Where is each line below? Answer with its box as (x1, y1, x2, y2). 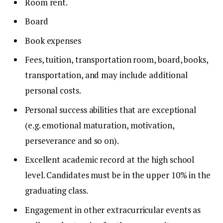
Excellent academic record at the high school (25, 154, 195, 166)
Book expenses (25, 34, 81, 46)
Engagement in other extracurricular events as (25, 204, 201, 216)
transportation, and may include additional (25, 69, 188, 81)
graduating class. (25, 185, 88, 197)
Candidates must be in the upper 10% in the (46, 169, 211, 181)
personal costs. (25, 85, 81, 97)
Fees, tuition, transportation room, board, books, (25, 54, 208, 66)
